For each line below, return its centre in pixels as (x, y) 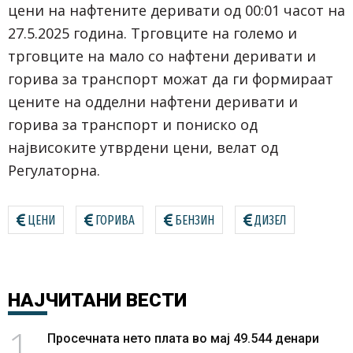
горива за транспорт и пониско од (133, 124)
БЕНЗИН (195, 220)
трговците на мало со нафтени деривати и (162, 56)
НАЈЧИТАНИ (65, 300)
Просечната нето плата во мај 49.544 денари (183, 338)
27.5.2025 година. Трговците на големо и (152, 33)
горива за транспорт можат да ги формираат (171, 78)
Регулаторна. (54, 170)
